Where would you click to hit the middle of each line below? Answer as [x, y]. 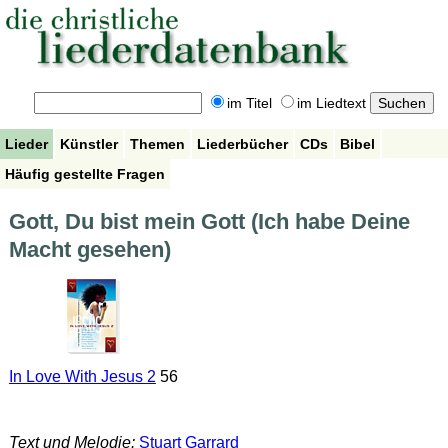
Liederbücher [242, 143]
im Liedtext [331, 103]
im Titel [249, 103]
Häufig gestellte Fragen [85, 173]
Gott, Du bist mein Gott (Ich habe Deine [209, 222]
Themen [157, 143]
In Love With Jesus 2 [82, 377]
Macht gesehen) [89, 250]
